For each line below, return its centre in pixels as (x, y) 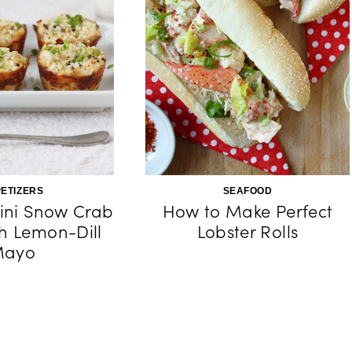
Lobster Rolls (247, 232)
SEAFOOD (247, 191)
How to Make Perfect (247, 211)
